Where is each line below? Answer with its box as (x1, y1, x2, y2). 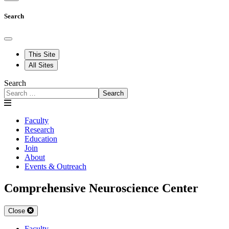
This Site (29, 50, 55, 58)
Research (25, 125, 54, 134)
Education (25, 134, 57, 143)
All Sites (29, 61, 54, 69)
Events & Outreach (25, 162, 86, 171)
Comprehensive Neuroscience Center (4, 181, 198, 195)
